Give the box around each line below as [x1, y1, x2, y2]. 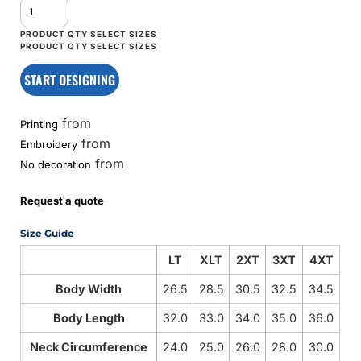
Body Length [52, 310, 125, 325]
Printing [20, 117, 59, 131]
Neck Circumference [30, 339, 148, 354]
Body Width [56, 281, 122, 296]
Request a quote [20, 193, 105, 207]
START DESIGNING [24, 69, 116, 89]
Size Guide [20, 226, 75, 239]
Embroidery [20, 137, 78, 151]
